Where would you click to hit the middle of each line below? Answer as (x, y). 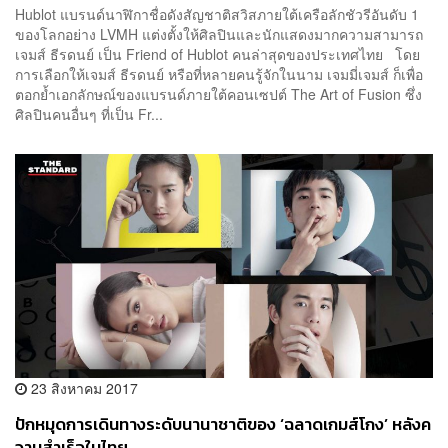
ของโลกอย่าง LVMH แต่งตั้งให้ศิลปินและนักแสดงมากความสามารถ (219, 33)
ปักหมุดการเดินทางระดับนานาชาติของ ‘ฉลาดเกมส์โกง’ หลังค (223, 425)
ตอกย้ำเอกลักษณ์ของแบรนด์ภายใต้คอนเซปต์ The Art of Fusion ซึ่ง (218, 93)
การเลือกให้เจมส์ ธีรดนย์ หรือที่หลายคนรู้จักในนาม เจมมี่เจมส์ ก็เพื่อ (219, 73)
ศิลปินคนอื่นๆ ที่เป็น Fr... (89, 113)
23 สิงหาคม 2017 (82, 388)
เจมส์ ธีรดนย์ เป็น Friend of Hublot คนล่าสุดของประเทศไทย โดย (217, 53)
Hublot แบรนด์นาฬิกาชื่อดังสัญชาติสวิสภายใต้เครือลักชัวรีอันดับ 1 (217, 13)
